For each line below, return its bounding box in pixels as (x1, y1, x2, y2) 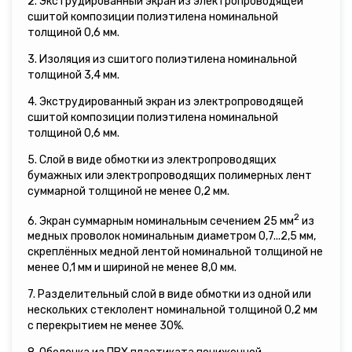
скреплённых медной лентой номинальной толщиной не (27, 245, 323, 259)
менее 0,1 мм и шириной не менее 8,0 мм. (27, 261, 236, 275)
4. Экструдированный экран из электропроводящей (27, 94, 303, 108)
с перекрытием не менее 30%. (27, 319, 184, 333)
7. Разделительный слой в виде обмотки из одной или (27, 288, 311, 302)
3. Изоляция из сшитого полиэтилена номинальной (27, 52, 297, 66)
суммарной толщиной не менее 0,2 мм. (27, 184, 229, 198)
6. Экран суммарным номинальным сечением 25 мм (27, 214, 294, 228)
